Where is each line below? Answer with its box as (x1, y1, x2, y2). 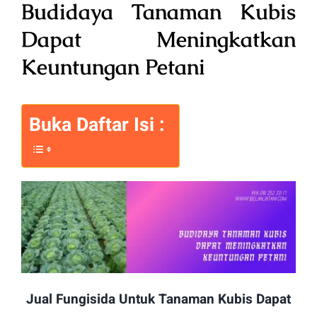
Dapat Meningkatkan (21, 25, 296, 54)
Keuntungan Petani (21, 53, 205, 81)
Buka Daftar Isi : (29, 111, 165, 139)
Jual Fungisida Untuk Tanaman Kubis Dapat (26, 289, 291, 310)
